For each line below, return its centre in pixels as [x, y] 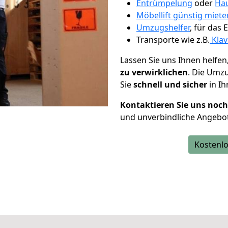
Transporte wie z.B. [173, 40]
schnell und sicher [170, 84]
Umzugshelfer [163, 27]
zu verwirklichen [154, 72]
